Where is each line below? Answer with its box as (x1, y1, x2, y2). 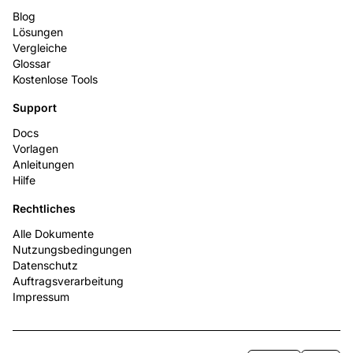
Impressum (13, 290, 69, 304)
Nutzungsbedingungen (13, 243, 132, 257)
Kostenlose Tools (13, 72, 98, 87)
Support (13, 101, 57, 115)
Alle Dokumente (13, 227, 94, 241)
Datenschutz (13, 258, 78, 273)
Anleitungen (13, 158, 74, 172)
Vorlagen (13, 142, 58, 156)
